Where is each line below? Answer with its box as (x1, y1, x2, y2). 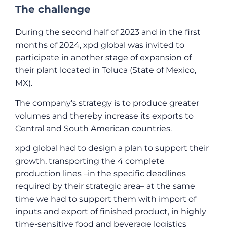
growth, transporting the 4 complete (15, 156, 165, 166)
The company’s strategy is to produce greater (15, 98, 199, 108)
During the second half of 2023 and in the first (15, 27, 201, 37)
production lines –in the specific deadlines (15, 169, 186, 179)
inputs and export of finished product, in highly (15, 207, 206, 217)
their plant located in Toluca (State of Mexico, (15, 65, 196, 75)
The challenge (15, 3, 91, 16)
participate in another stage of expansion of (15, 53, 192, 63)
